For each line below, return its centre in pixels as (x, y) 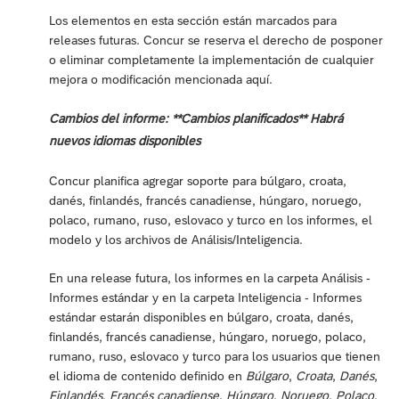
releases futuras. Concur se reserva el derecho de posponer (216, 41)
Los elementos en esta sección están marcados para (193, 21)
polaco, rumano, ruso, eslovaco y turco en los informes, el (211, 220)
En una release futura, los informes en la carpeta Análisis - (210, 278)
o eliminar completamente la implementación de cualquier (212, 60)
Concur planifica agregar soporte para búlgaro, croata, (198, 181)
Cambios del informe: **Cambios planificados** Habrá (196, 119)
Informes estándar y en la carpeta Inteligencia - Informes (205, 298)
